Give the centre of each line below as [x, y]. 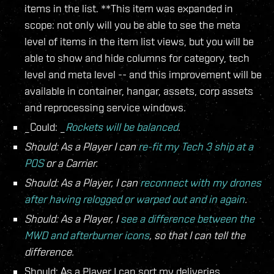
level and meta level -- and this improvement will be [143, 75]
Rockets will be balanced [122, 127]
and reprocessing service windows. [105, 108]
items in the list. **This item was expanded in [129, 9]
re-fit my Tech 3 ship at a [196, 147]
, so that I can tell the [197, 235]
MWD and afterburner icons [87, 235]
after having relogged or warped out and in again [135, 199]
